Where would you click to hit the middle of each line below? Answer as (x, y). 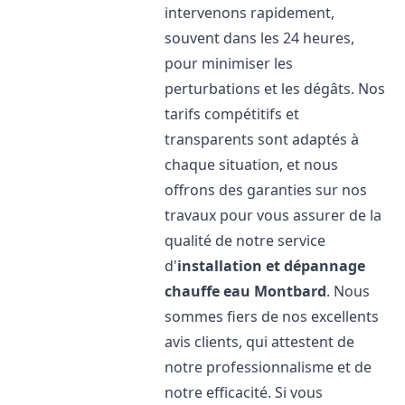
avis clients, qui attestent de (260, 342)
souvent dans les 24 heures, (260, 38)
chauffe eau (208, 291)
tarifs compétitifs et (232, 114)
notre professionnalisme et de (268, 367)
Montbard (291, 291)
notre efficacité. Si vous (244, 392)
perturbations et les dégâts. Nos (275, 89)
